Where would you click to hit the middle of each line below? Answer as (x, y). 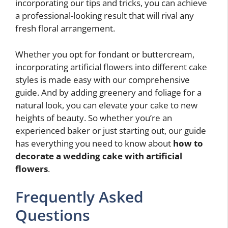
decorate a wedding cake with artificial (99, 156)
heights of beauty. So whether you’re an (94, 118)
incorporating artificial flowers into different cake (111, 67)
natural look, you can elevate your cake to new (106, 105)
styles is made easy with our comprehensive (103, 79)
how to (188, 143)
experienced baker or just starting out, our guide (111, 130)
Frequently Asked (79, 197)
